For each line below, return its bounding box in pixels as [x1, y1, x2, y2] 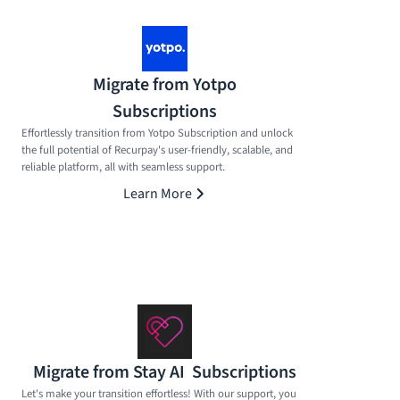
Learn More [122, 183, 192, 204]
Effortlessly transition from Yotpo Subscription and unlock [21, 124, 293, 141]
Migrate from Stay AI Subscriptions [32, 359, 296, 385]
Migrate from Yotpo [92, 71, 237, 97]
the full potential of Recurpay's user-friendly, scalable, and [21, 141, 293, 158]
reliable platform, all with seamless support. [21, 158, 225, 175]
